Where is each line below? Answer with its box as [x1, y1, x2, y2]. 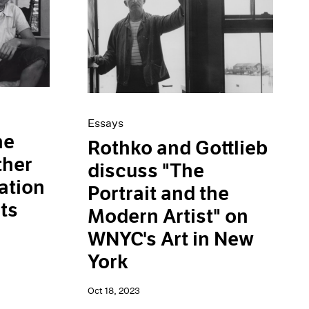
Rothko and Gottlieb [88, 137, 269, 161]
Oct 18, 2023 [88, 285, 141, 297]
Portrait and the [88, 182, 230, 206]
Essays [88, 117, 124, 130]
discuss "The [88, 159, 205, 183]
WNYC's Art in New [88, 228, 255, 252]
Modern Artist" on [88, 205, 249, 229]
